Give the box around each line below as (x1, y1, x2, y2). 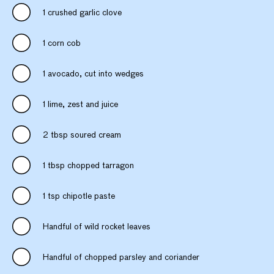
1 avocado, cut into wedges (43, 69, 144, 78)
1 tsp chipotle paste (43, 191, 115, 201)
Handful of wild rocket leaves (43, 222, 150, 231)
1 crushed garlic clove (43, 8, 122, 17)
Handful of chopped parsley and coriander (43, 253, 199, 262)
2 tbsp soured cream (43, 130, 121, 139)
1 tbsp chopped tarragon (43, 161, 134, 170)
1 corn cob (43, 39, 81, 48)
